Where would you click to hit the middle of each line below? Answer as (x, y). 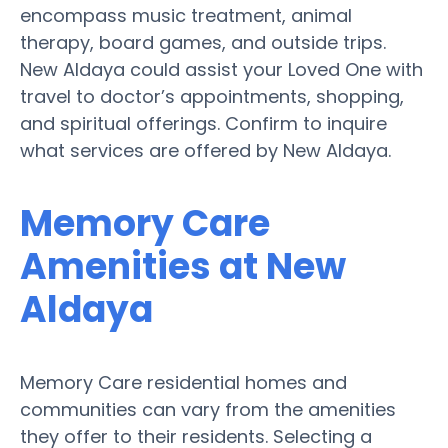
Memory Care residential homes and (183, 382)
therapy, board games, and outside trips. (203, 42)
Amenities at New (183, 266)
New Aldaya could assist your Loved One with (221, 69)
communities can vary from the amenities (208, 409)
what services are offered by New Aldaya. (205, 150)
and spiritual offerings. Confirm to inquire (203, 123)
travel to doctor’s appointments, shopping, (212, 96)
